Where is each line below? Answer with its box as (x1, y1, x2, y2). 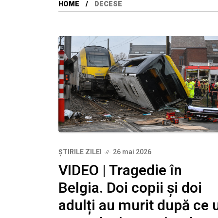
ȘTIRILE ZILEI (58, 146, 102, 157)
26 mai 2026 (113, 146, 151, 157)
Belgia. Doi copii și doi (58, 177, 202, 199)
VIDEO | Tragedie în (58, 160, 182, 182)
